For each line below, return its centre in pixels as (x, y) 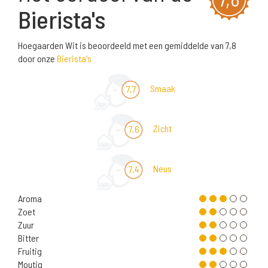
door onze (37, 59)
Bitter (28, 238)
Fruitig (30, 251)
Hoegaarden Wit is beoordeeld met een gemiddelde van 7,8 (127, 45)
